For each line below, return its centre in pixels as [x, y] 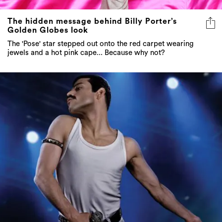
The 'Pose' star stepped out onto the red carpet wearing [101, 44]
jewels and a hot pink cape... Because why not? [86, 53]
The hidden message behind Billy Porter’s [92, 21]
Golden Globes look [48, 30]
